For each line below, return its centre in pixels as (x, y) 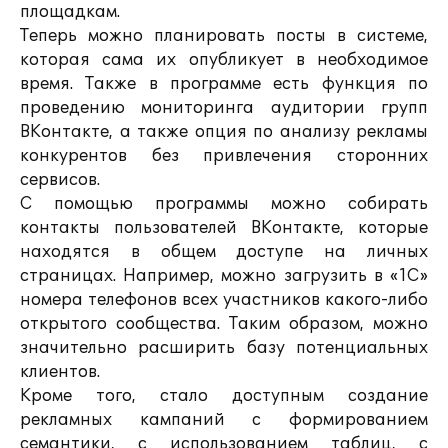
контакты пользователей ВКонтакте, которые (224, 228)
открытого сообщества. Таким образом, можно (224, 324)
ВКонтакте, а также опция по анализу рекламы (224, 132)
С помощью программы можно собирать (224, 204)
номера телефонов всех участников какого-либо (224, 300)
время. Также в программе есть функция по (224, 84)
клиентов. (60, 372)
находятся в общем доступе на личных (224, 252)
